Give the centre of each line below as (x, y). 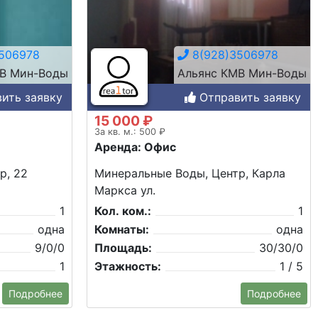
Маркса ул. (125, 190)
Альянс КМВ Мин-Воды (242, 73)
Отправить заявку (248, 97)
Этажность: (128, 266)
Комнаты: (122, 229)
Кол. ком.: (123, 210)
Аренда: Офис (135, 147)
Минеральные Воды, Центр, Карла (190, 173)
